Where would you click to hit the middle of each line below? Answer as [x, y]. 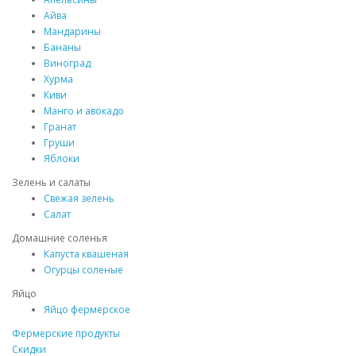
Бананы [62, 47]
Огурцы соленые [83, 270]
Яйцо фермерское [87, 310]
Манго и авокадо [84, 111]
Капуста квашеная [86, 254]
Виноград [67, 63]
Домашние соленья [60, 238]
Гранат [60, 127]
